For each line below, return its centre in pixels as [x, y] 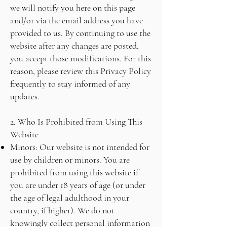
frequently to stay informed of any [70, 84]
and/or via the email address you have [77, 20]
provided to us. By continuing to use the [80, 33]
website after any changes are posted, [74, 46]
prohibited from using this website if [74, 172]
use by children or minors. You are [70, 160]
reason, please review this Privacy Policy [81, 71]
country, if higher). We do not [62, 210]
